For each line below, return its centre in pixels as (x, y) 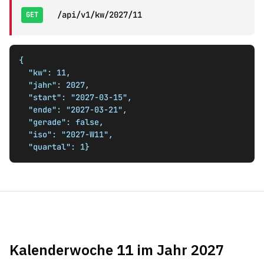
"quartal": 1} (59, 147)
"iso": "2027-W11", (24, 134)
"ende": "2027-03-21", (24, 110)
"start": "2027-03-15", (24, 97)
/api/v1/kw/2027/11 (100, 15)
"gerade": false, (24, 122)
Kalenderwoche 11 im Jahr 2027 (117, 250)
